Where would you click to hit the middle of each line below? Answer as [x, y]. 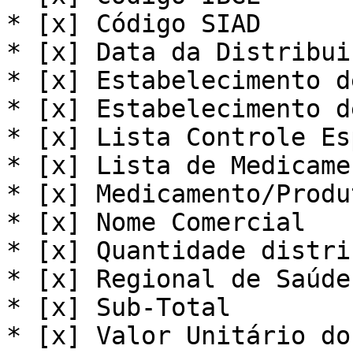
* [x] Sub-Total [119, 307]
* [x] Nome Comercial [156, 222]
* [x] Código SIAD [134, 24]
